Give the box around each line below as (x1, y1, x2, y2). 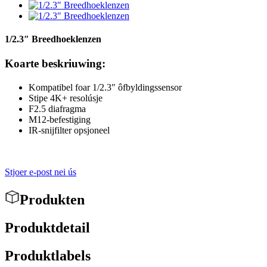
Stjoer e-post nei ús (5, 167, 76, 178)
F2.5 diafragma (29, 104, 86, 114)
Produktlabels (5, 247, 91, 263)
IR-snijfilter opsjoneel (29, 125, 110, 136)
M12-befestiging (29, 114, 91, 125)
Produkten (20, 192, 85, 208)
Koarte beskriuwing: (5, 57, 105, 70)
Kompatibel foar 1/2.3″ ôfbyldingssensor (29, 82, 182, 93)
